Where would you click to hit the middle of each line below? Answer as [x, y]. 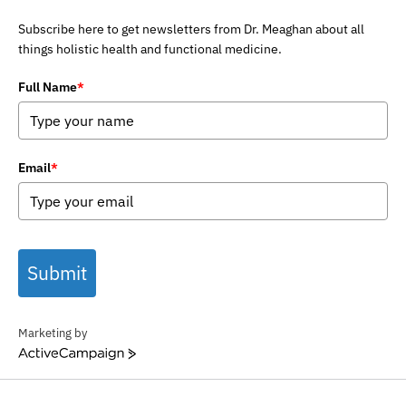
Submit [57, 273]
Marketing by [53, 333]
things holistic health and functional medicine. [150, 49]
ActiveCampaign [60, 356]
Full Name [48, 87]
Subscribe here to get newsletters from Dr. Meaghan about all [191, 29]
